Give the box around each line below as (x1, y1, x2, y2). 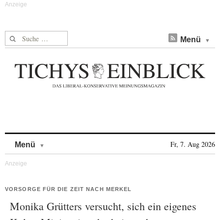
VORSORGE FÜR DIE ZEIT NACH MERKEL (5, 186, 132, 192)
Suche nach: (5, 31, 43, 42)
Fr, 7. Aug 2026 (170, 139, 215, 149)
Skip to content (45, 136, 96, 144)
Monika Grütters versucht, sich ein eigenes (10, 199, 196, 213)
